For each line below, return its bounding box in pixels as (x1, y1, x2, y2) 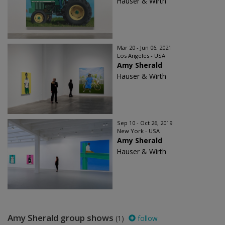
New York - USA (117, 127, 160, 135)
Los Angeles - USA (117, 52, 165, 59)
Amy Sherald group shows (8, 212, 116, 223)
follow (136, 213, 158, 223)
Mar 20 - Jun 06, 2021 (117, 44, 171, 51)
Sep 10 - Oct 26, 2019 (117, 119, 172, 127)
